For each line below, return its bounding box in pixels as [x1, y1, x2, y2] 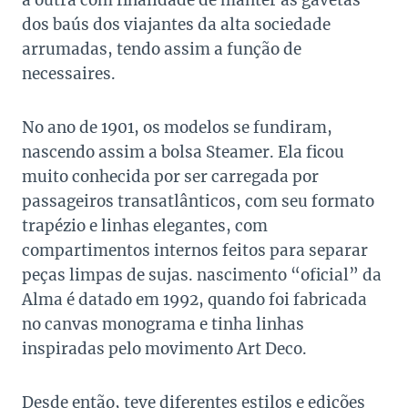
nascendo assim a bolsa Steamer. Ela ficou [22, 142, 344, 163]
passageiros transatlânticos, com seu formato [22, 191, 374, 212]
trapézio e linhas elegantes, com [22, 216, 268, 237]
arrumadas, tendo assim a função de [22, 39, 301, 60]
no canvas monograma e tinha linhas [22, 314, 304, 335]
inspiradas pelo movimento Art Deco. [22, 339, 307, 360]
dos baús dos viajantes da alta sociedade [22, 15, 331, 36]
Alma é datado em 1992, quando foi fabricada [22, 290, 367, 311]
